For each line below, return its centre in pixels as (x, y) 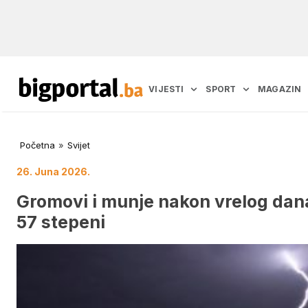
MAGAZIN (280, 89)
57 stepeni (61, 222)
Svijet (79, 145)
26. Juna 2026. (53, 172)
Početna (37, 145)
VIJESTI (166, 89)
